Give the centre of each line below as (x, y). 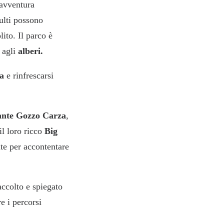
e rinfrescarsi (29, 75)
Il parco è (35, 35)
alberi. (30, 51)
